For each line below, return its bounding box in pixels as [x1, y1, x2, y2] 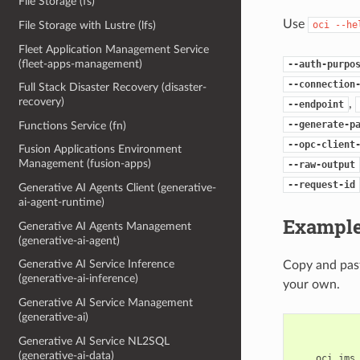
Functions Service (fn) [18, 119, 127, 132]
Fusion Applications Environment [18, 143, 182, 156]
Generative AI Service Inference [18, 258, 175, 271]
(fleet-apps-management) [18, 57, 143, 70]
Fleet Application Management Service [18, 43, 210, 55]
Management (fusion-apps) [18, 157, 152, 170]
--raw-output [287, 158, 355, 170]
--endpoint [287, 98, 344, 110]
